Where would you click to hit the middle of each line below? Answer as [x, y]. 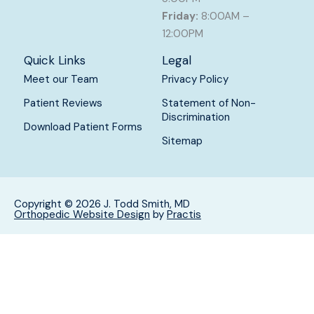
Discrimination [196, 117]
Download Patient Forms [83, 127]
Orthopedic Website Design [82, 214]
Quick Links [54, 60]
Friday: [180, 16]
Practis [184, 214]
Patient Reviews [63, 103]
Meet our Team [61, 79]
